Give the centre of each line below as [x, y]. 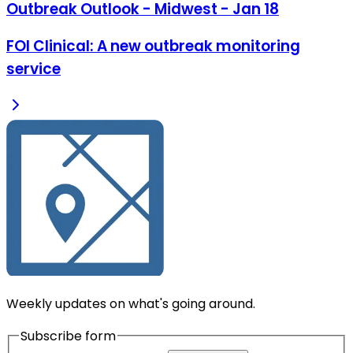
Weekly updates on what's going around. [131, 303]
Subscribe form [68, 336]
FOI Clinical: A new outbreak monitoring [153, 46]
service [33, 69]
